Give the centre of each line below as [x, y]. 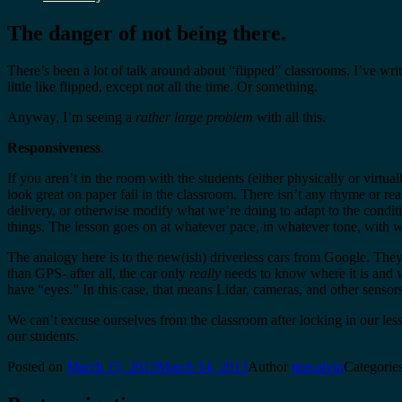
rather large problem [194, 118]
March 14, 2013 [202, 367]
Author [270, 367]
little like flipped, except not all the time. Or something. [162, 87]
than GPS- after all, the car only [98, 274]
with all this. [289, 118]
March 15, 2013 [112, 367]
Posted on [37, 367]
